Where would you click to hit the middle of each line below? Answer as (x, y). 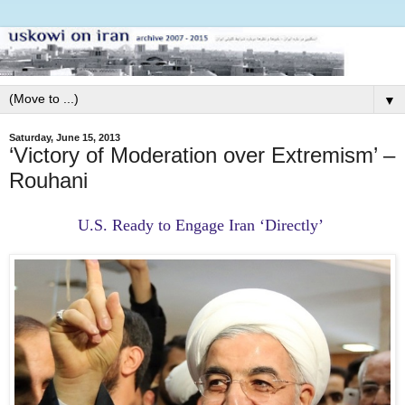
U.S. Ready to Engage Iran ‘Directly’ (202, 225)
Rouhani (48, 180)
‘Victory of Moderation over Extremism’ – (202, 155)
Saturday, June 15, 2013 (65, 137)
